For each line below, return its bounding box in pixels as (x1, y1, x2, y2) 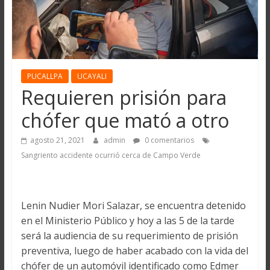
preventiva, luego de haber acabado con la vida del (20, 244, 248, 258)
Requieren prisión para (20, 84, 227, 111)
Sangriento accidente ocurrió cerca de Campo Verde (20, 150, 201, 161)
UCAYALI (77, 71, 107, 82)
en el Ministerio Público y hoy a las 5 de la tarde (20, 214, 234, 228)
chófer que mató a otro (20, 107, 229, 134)
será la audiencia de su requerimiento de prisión (20, 229, 238, 243)
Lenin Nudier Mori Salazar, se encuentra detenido (20, 199, 246, 213)
